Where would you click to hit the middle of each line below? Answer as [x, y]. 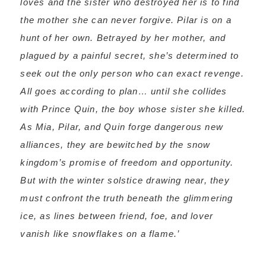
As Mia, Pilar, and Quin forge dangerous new [122, 127]
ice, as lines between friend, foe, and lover [117, 216]
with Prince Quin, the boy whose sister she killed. [133, 109]
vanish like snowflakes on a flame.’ [100, 234]
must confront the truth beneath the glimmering [127, 198]
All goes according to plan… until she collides [124, 91]
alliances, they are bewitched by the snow [115, 145]
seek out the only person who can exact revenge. [132, 73]
